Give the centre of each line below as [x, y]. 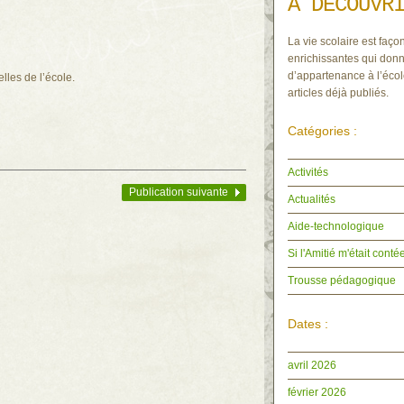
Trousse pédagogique [342, 280]
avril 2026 [312, 365]
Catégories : [322, 131]
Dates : [308, 324]
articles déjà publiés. [338, 93]
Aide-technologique [336, 226]
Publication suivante [179, 192]
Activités [308, 172]
